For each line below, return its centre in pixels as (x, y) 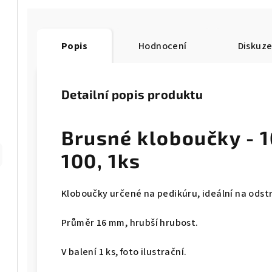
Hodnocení (163, 46)
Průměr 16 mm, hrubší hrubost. (130, 223)
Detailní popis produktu (132, 94)
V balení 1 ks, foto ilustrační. (124, 252)
